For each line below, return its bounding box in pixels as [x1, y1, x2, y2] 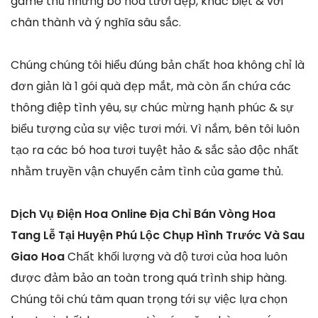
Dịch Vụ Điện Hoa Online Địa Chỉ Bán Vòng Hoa [11, 206, 275, 223]
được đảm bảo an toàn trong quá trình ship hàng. [11, 270, 287, 287]
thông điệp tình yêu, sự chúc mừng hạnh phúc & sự [11, 99, 294, 116]
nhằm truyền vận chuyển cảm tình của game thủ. [11, 163, 283, 180]
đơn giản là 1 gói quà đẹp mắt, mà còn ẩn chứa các [11, 78, 291, 95]
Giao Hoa [11, 248, 67, 265]
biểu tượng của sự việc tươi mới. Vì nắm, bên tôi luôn [11, 121, 300, 138]
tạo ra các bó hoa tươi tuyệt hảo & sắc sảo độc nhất [11, 142, 299, 159]
